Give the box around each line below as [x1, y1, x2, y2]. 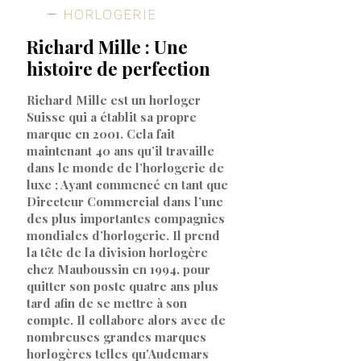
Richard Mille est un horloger [27, 91, 201, 108]
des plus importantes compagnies [27, 210, 226, 226]
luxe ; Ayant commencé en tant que [27, 176, 229, 193]
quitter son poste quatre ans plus [27, 277, 219, 294]
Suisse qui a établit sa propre [27, 108, 197, 125]
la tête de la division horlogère [27, 243, 209, 260]
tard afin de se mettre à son [27, 294, 188, 311]
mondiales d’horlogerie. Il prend [27, 226, 221, 243]
